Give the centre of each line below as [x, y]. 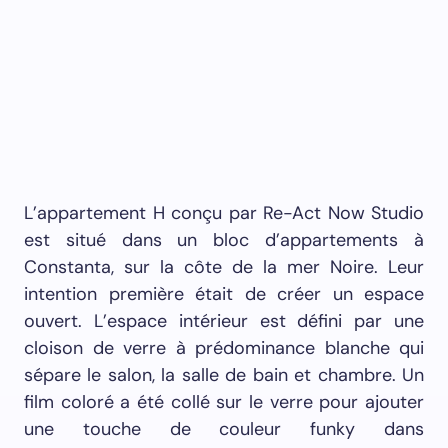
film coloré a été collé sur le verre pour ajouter [224, 402]
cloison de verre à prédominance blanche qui [224, 348]
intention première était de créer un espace [224, 294]
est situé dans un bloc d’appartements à [224, 240]
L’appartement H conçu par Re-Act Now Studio [224, 213]
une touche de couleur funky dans [224, 429]
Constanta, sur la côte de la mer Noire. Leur [224, 267]
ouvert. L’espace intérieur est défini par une [224, 321]
